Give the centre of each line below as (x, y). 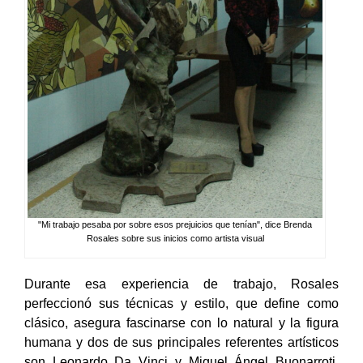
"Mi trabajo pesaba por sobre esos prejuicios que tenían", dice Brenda (175, 241)
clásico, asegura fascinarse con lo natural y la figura (181, 340)
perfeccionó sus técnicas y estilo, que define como (181, 320)
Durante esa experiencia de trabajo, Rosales (181, 301)
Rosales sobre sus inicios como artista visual (175, 255)
